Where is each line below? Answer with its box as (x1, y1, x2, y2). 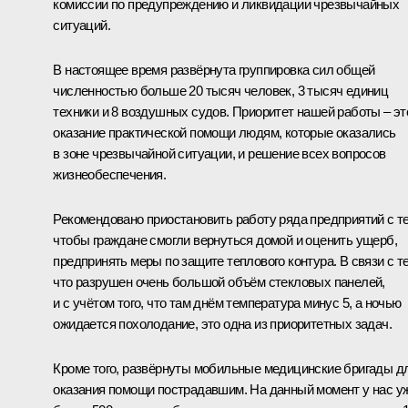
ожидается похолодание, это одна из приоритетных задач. (53, 315, 392, 331)
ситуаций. (53, 16, 110, 33)
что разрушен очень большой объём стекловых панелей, (53, 273, 385, 290)
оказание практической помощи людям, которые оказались (53, 124, 396, 140)
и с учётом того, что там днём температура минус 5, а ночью (53, 294, 402, 311)
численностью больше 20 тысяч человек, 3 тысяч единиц (53, 82, 389, 98)
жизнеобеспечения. (53, 166, 167, 182)
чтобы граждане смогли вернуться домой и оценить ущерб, (53, 231, 397, 248)
